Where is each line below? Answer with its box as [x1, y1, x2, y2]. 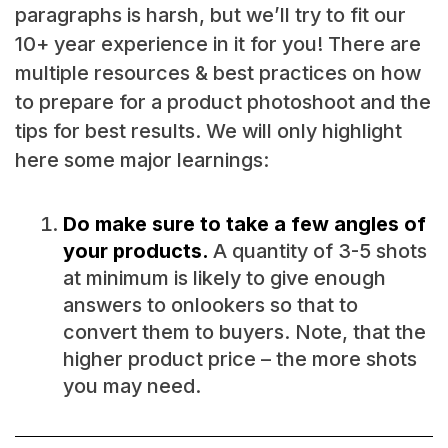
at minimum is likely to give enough [62, 266, 386, 291]
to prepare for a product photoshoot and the [14, 90, 431, 115]
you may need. [62, 374, 201, 399]
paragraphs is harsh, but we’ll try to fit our [14, 3, 406, 28]
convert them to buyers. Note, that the [62, 320, 426, 345]
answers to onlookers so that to [62, 293, 358, 318]
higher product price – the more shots [62, 347, 417, 372]
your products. [62, 239, 213, 264]
